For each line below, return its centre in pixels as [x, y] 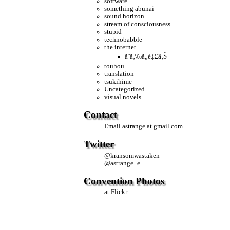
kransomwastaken [135, 155]
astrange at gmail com [153, 126]
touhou [114, 66]
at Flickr [116, 192]
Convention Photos [124, 181]
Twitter [99, 144]
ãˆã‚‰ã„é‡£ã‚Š [146, 57]
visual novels [123, 97]
